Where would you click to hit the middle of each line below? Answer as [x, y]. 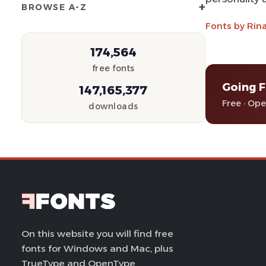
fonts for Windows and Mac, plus [97, 248]
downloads [113, 106]
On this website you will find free [97, 234]
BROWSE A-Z [54, 7]
